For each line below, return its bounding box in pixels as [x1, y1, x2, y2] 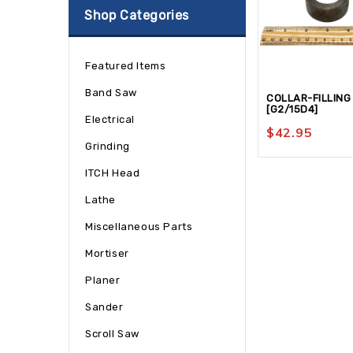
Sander [85, 301, 124, 313]
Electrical [85, 113, 135, 125]
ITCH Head [85, 167, 140, 179]
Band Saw [85, 87, 137, 98]
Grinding [85, 140, 130, 152]
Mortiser [85, 247, 129, 259]
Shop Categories [84, 8, 189, 23]
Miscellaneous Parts [85, 221, 193, 232]
